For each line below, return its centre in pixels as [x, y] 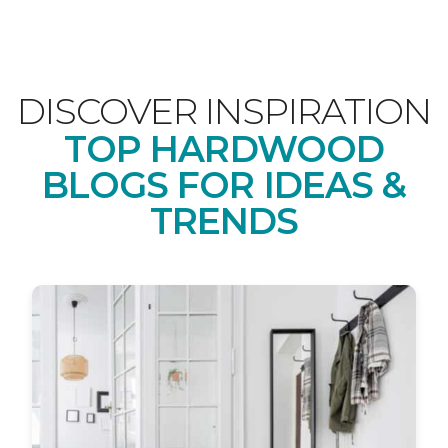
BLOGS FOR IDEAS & [224, 185]
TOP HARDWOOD [224, 149]
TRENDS [224, 221]
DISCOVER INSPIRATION [224, 111]
